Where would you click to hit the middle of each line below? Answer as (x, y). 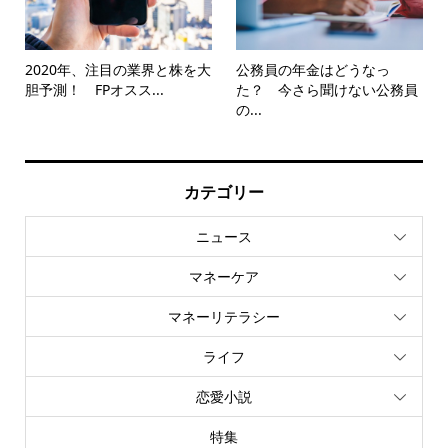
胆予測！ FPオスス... (94, 89)
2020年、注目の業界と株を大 (117, 69)
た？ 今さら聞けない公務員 (327, 89)
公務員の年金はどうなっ (313, 69)
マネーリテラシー (224, 317)
